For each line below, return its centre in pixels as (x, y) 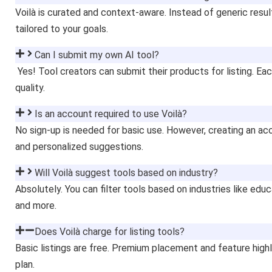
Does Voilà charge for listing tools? (110, 231)
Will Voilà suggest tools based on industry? (126, 172)
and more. (36, 205)
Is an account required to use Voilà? (111, 114)
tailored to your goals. (62, 29)
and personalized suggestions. (79, 146)
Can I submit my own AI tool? (97, 55)
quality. (30, 87)
